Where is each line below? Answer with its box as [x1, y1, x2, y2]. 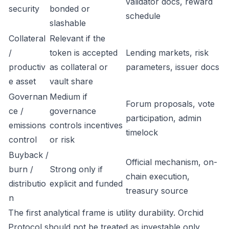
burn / [9, 164, 33, 174]
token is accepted [50, 48, 118, 58]
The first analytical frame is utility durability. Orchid [8, 208, 203, 218]
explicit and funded [50, 178, 123, 189]
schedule [126, 11, 161, 21]
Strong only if [50, 164, 103, 174]
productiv [9, 62, 45, 72]
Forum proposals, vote [126, 99, 215, 109]
